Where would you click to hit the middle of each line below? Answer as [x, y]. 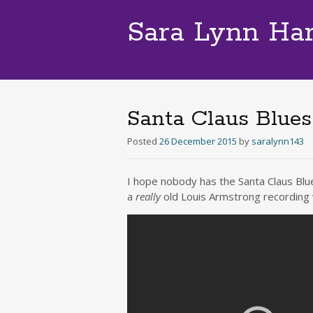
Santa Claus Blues [219, 119]
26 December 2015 [198, 141]
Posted [143, 141]
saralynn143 [278, 141]
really [148, 196]
